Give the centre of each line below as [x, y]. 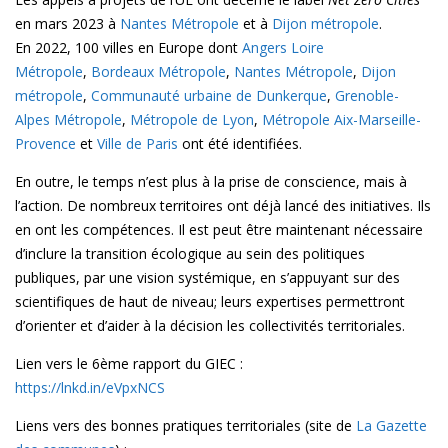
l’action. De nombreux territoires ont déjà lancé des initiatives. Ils [223, 205]
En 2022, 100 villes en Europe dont [128, 47]
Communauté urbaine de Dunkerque [209, 95]
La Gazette [391, 425]
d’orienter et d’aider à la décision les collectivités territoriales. [210, 325]
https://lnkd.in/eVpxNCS [90, 387]
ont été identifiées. [240, 143]
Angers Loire [283, 47]
